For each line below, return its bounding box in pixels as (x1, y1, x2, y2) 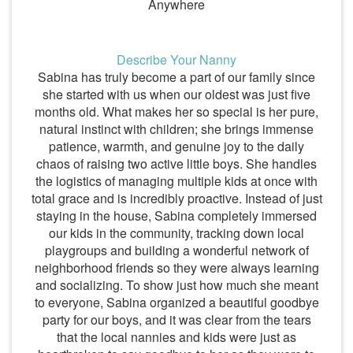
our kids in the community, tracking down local (49, 224, 304, 242)
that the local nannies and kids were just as (57, 328, 296, 346)
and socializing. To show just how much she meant (35, 276, 318, 294)
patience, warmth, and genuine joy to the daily (49, 137, 304, 155)
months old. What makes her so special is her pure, (35, 102, 318, 121)
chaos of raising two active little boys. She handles (36, 154, 317, 173)
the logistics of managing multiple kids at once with (35, 172, 318, 190)
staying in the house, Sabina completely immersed (36, 206, 317, 225)
